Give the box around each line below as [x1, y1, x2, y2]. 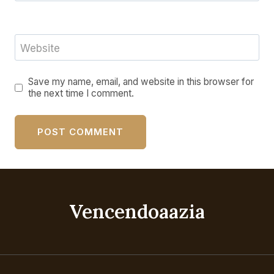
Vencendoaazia [69, 199, 205, 223]
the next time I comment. [28, 87, 135, 100]
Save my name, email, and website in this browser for [28, 76, 254, 88]
